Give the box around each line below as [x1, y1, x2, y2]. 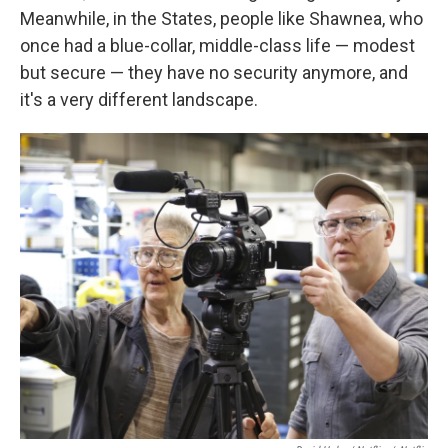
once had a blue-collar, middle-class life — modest [20, 35, 415, 57]
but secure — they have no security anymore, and [20, 62, 408, 84]
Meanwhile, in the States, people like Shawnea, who [20, 8, 423, 30]
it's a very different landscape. [20, 89, 258, 111]
